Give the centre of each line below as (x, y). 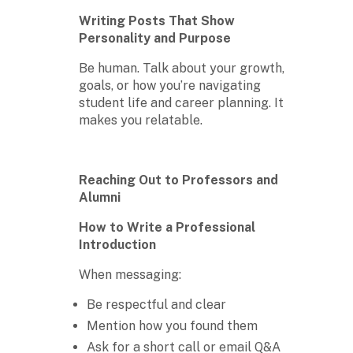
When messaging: (130, 274)
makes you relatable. (141, 120)
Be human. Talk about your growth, (182, 68)
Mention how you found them (172, 325)
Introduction (117, 244)
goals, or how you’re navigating (170, 85)
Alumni (100, 197)
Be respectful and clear (156, 304)
